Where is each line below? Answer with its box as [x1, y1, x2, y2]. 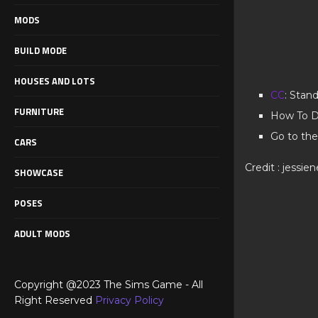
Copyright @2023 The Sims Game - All [14, 278, 203, 291]
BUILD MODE [14, 43, 67, 57]
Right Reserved [14, 293, 95, 307]
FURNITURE [14, 104, 64, 119]
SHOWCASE [14, 165, 63, 180]
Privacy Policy [95, 293, 164, 307]
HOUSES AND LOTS [14, 73, 95, 88]
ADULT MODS [14, 226, 70, 241]
